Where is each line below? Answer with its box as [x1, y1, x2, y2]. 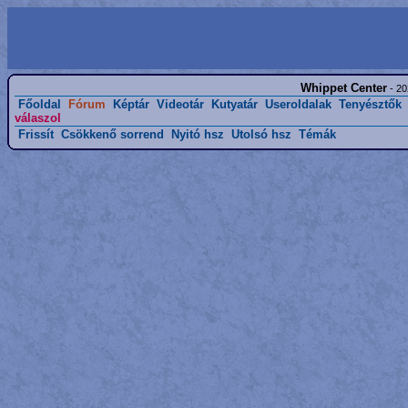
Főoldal [18, 97, 61, 111]
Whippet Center [300, 81, 387, 95]
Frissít [18, 127, 54, 141]
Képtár [113, 97, 149, 111]
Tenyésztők [339, 97, 402, 111]
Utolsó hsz [231, 127, 291, 141]
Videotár [157, 97, 204, 111]
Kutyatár [211, 97, 258, 111]
